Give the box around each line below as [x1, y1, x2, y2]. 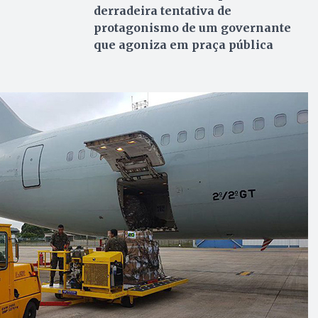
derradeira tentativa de [93, 3, 231, 18]
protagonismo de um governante [93, 20, 291, 35]
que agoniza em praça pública [93, 37, 273, 52]
